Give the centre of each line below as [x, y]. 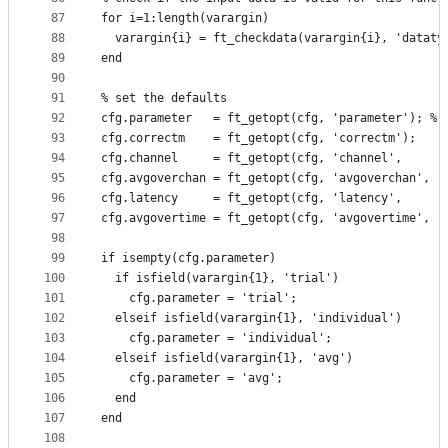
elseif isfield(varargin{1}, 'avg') [227, 358]
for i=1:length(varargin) [185, 18]
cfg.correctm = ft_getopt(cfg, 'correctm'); [258, 138]
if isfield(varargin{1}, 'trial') [220, 278]
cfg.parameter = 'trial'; [199, 298]
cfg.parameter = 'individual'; [216, 338]
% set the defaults [164, 98]
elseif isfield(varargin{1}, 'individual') [251, 318]
